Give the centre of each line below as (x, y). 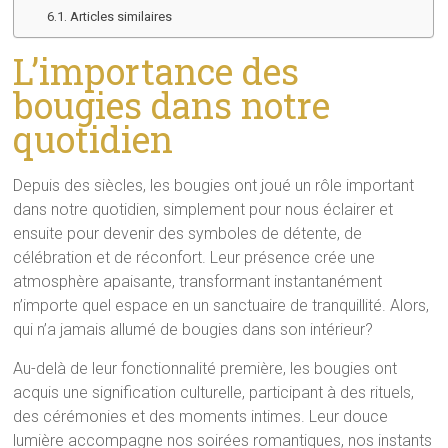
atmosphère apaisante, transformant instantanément (198, 281)
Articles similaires (120, 16)
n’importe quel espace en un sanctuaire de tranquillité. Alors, (221, 305)
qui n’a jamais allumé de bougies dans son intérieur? (193, 329)
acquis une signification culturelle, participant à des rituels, (214, 392)
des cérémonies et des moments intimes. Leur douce (201, 416)
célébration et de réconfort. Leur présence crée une (194, 257)
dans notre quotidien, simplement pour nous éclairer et (203, 209)
